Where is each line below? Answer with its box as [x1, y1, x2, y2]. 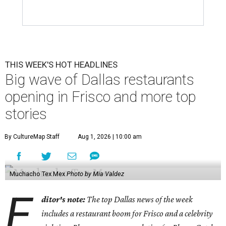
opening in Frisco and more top [5, 88, 196, 105]
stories [5, 105, 47, 123]
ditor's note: [41, 194, 87, 204]
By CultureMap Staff [5, 133, 60, 140]
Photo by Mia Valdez [66, 169, 124, 178]
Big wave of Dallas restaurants [5, 71, 194, 88]
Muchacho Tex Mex [9, 169, 67, 178]
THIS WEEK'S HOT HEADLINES [5, 59, 118, 70]
